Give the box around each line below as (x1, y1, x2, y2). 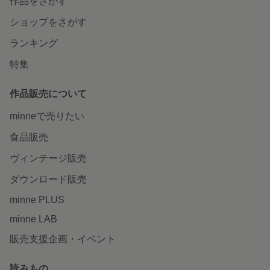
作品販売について (10, 88, 87, 99)
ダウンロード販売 (10, 174, 87, 184)
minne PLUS (10, 194, 64, 205)
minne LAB (10, 213, 57, 224)
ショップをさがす (10, 16, 87, 27)
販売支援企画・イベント (10, 233, 116, 244)
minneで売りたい (10, 110, 84, 121)
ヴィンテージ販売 (10, 152, 87, 163)
